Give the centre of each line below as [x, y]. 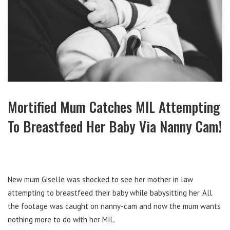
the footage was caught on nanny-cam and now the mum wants [114, 206]
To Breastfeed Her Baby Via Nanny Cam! [115, 127]
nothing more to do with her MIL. [62, 220]
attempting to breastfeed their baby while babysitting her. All [110, 193]
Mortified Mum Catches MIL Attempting [114, 107]
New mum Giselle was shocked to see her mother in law [100, 180]
